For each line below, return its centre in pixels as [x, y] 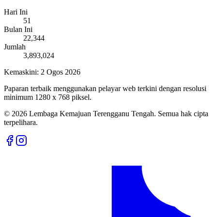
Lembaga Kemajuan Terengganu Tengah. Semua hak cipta [119, 114]
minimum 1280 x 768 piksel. [48, 97]
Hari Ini [16, 12]
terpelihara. [21, 122]
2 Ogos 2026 [61, 72]
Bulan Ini [18, 29]
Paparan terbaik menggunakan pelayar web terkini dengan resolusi [105, 88]
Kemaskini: [21, 72]
